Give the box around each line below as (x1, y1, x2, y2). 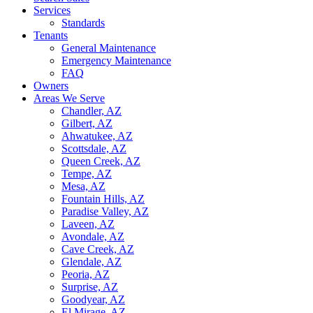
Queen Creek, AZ (61, 155, 140, 167)
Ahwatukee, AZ (61, 130, 133, 142)
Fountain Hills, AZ (61, 193, 145, 205)
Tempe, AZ (61, 168, 112, 180)
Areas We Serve (34, 92, 105, 104)
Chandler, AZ (61, 105, 122, 117)
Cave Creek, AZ (61, 243, 134, 255)
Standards (61, 17, 105, 29)
